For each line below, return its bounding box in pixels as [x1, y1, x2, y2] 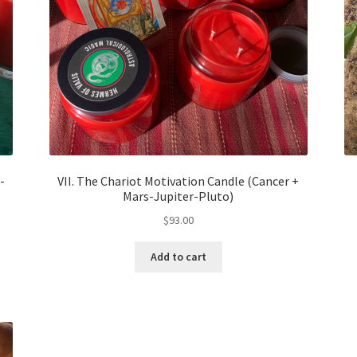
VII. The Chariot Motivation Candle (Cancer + [57, 172, 300, 189]
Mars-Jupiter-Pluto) [123, 187, 234, 204]
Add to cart [150, 249, 206, 265]
